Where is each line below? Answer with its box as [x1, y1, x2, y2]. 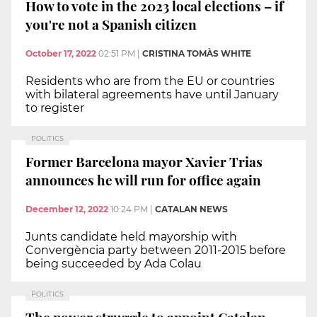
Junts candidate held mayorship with [25, 230, 237, 244]
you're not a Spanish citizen [25, 14, 197, 33]
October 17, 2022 [25, 48, 96, 59]
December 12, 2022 [25, 204, 108, 215]
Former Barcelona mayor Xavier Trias [25, 151, 263, 171]
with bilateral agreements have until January [25, 88, 279, 102]
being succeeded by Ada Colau [25, 257, 202, 271]
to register [25, 101, 84, 115]
